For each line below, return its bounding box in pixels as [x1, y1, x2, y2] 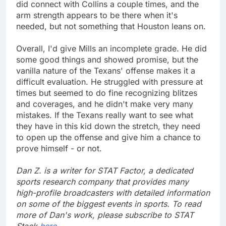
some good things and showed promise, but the [16, 54, 198, 65]
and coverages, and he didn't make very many [16, 98, 193, 109]
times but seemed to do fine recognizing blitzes [16, 87, 197, 98]
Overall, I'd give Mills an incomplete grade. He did [16, 43, 207, 53]
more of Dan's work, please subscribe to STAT [16, 209, 194, 220]
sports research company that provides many [16, 176, 189, 187]
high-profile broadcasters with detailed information [16, 187, 210, 198]
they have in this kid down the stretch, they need [16, 121, 200, 131]
